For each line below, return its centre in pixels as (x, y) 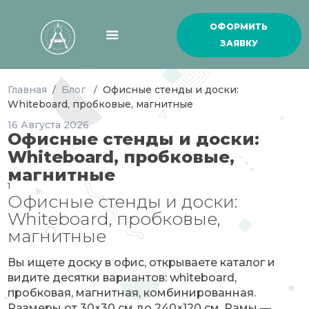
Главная (28, 90)
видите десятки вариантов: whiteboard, (122, 278)
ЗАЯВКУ (239, 43)
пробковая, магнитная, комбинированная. (132, 293)
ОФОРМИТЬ (239, 27)
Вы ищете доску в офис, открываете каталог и (142, 262)
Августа (42, 125)
